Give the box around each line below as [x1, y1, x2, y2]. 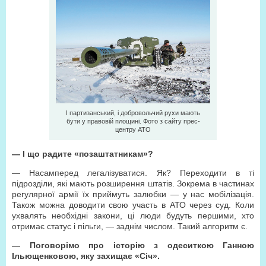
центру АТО [115, 126, 151, 133]
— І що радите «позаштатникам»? [12, 149, 153, 159]
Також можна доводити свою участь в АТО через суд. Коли [12, 200, 254, 210]
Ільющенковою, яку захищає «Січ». [12, 251, 160, 261]
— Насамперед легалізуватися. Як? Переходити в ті [12, 168, 254, 178]
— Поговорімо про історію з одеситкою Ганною [12, 240, 254, 250]
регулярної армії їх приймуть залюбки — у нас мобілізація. [12, 189, 254, 199]
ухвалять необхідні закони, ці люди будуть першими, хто [12, 211, 254, 220]
